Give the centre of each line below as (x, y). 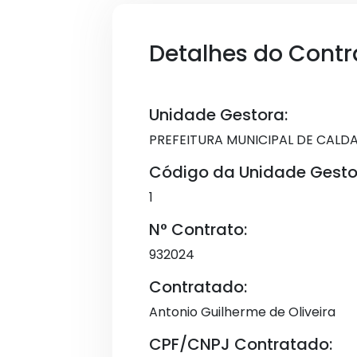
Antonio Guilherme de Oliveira (242, 312)
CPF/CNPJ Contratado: (241, 344)
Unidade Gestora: (218, 115)
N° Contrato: (198, 229)
